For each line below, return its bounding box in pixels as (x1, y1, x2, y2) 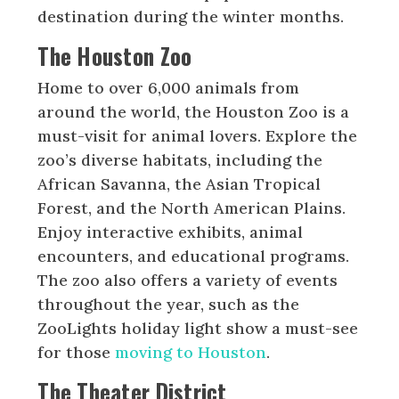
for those (37, 341, 116, 362)
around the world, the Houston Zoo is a (37, 101, 350, 122)
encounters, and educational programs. (37, 245, 350, 266)
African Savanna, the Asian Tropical (37, 173, 322, 194)
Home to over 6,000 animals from (37, 77, 300, 98)
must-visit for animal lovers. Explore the (37, 125, 358, 146)
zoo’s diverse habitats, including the (37, 149, 323, 170)
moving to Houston (115, 341, 267, 362)
